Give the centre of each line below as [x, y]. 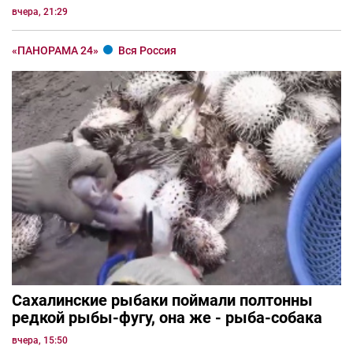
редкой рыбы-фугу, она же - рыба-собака [167, 317]
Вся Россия [147, 50]
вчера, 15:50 [40, 340]
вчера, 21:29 [40, 11]
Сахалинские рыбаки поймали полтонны [162, 300]
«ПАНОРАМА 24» [56, 50]
